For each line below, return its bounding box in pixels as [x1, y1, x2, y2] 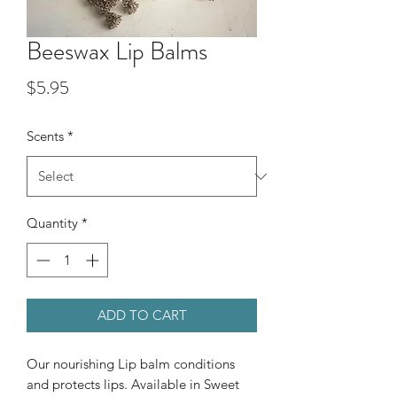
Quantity [27, 214, 78, 232]
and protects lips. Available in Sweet [27, 375, 239, 393]
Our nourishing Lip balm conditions [27, 354, 235, 372]
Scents [27, 128, 64, 145]
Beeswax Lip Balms [27, 34, 207, 70]
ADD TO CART [97, 306, 187, 323]
